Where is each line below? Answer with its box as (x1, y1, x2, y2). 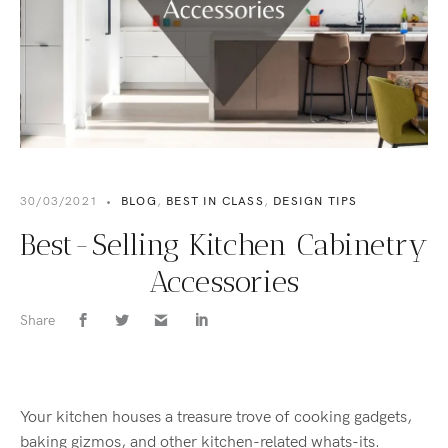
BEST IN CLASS (166, 194, 264, 209)
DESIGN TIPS (273, 194, 358, 209)
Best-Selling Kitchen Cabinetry (20, 227, 428, 263)
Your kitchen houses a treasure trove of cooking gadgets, (20, 408, 412, 427)
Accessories (148, 264, 300, 300)
